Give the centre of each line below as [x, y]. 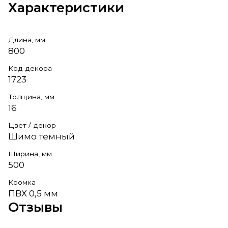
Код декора [30, 68]
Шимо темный [41, 136]
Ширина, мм [30, 153]
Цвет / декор [32, 125]
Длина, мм [27, 39]
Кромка [22, 182]
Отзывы [35, 207]
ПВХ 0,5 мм [33, 193]
